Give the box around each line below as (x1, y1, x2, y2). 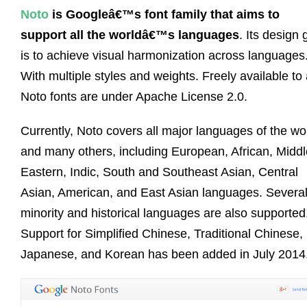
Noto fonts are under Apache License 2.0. (21, 89, 247, 103)
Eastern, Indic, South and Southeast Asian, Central (21, 164, 298, 179)
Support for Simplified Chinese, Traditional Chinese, (21, 226, 303, 241)
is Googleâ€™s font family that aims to (52, 7, 280, 21)
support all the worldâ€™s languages (21, 27, 239, 42)
